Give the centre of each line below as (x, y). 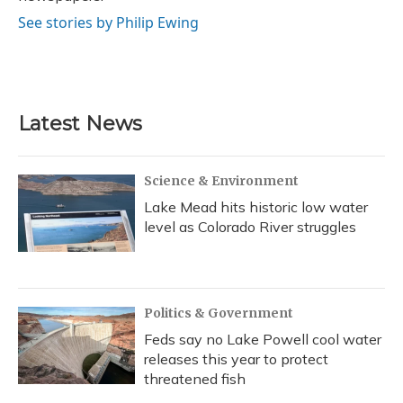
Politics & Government (219, 313)
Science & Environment (221, 180)
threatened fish (195, 378)
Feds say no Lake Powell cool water (263, 339)
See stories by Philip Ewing (108, 22)
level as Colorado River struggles (250, 226)
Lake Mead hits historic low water (256, 206)
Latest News (80, 123)
